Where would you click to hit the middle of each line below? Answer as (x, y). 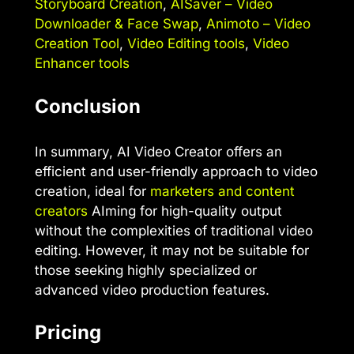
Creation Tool (77, 44)
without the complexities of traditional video (174, 230)
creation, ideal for (92, 191)
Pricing (68, 333)
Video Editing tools (186, 44)
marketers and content (222, 191)
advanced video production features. (152, 290)
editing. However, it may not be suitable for (172, 250)
